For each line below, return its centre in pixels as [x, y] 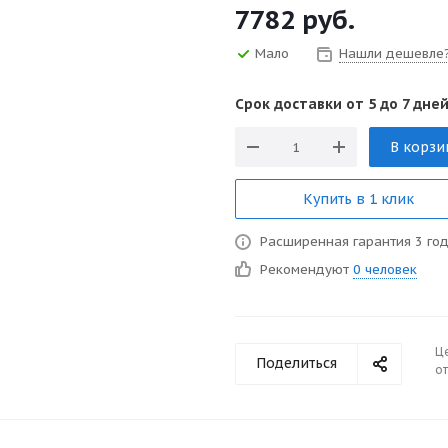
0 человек [385, 269]
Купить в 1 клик [358, 199]
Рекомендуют [306, 269]
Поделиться [296, 363]
